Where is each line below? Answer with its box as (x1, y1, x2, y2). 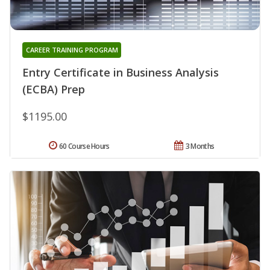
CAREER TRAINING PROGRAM (25, 45, 118, 54)
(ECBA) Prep (22, 81, 85, 96)
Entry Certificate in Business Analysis (22, 64, 219, 80)
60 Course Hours (59, 140, 110, 151)
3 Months (185, 140, 215, 151)
